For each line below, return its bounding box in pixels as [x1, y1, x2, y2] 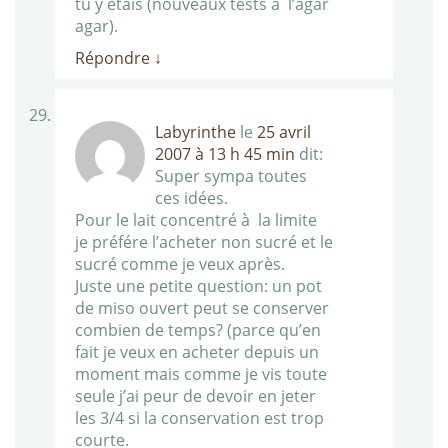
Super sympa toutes [155, 165, 307, 188]
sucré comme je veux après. [75, 253, 285, 276]
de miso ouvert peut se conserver [75, 297, 329, 320]
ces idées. [155, 187, 228, 210]
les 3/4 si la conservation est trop [75, 407, 324, 430]
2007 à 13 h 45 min [155, 143, 295, 166]
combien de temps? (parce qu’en [75, 319, 321, 342]
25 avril [257, 121, 311, 144]
